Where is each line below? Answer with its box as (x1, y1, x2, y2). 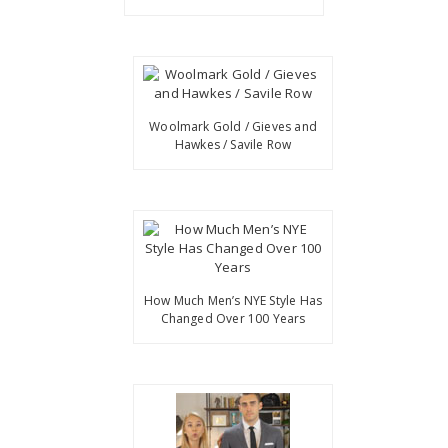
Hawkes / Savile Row (174, 136, 292, 154)
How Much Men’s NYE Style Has (144, 291, 323, 309)
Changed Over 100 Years (160, 309, 306, 327)
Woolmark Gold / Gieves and (149, 118, 317, 136)
